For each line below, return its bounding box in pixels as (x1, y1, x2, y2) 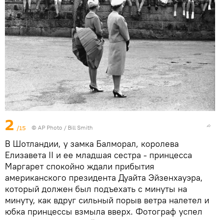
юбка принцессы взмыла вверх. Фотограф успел (5, 206, 202, 218)
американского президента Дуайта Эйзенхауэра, (5, 172, 203, 184)
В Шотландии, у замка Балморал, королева (5, 138, 179, 150)
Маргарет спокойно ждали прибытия (5, 161, 154, 172)
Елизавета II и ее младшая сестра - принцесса (5, 149, 192, 161)
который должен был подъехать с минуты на (5, 183, 187, 195)
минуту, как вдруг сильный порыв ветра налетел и (5, 194, 209, 206)
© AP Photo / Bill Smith (31, 124, 93, 132)
